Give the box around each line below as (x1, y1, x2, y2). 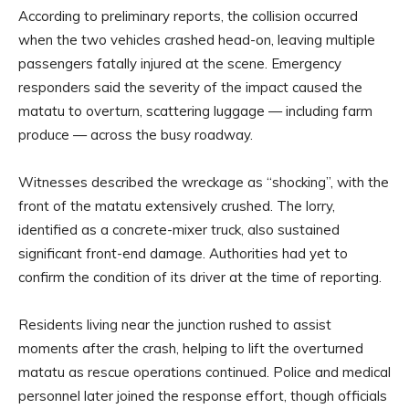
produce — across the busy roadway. (18, 126, 253, 144)
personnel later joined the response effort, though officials (18, 387, 387, 405)
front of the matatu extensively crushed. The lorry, (18, 197, 335, 215)
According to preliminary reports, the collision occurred (18, 7, 358, 26)
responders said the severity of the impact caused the (18, 79, 362, 97)
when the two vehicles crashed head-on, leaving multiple (18, 31, 375, 49)
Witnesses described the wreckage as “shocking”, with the (18, 173, 389, 192)
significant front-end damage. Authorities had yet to (18, 245, 348, 263)
